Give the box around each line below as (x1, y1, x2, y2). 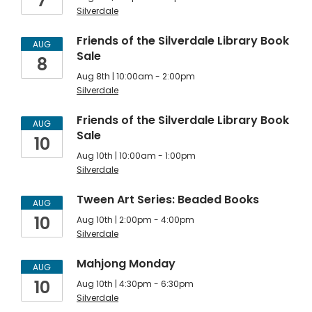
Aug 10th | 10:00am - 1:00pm (77, 150, 196, 162)
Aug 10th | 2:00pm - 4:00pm (77, 214, 194, 226)
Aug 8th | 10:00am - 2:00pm (77, 70, 195, 82)
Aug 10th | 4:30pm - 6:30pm (77, 278, 194, 290)
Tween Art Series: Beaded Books (77, 192, 259, 208)
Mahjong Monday (77, 256, 175, 272)
